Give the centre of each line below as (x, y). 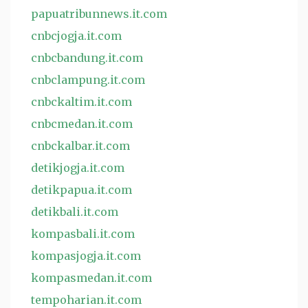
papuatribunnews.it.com (99, 14)
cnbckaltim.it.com (81, 102)
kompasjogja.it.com (86, 256)
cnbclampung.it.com (88, 80)
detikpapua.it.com (81, 190)
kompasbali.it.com (83, 234)
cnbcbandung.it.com (87, 58)
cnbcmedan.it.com (82, 124)
